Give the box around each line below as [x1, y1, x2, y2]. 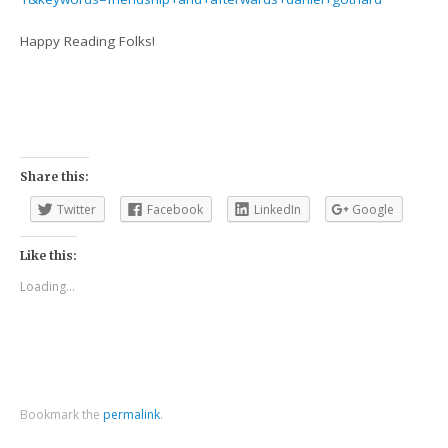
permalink [103, 405, 161, 423]
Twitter [57, 201, 97, 218]
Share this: [20, 169, 90, 184]
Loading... [20, 278, 76, 296]
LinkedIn [254, 201, 302, 218]
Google [352, 201, 395, 218]
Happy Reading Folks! [20, 32, 156, 51]
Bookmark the [20, 405, 104, 423]
